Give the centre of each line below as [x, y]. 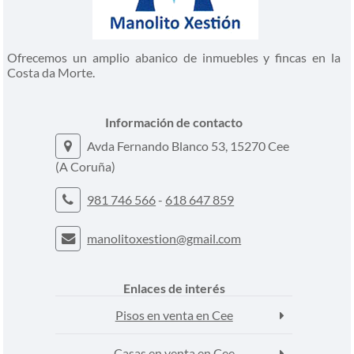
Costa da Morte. [51, 72]
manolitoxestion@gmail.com [164, 238]
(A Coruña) [86, 166]
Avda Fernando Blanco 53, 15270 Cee [187, 145]
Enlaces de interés [174, 288]
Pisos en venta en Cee [174, 314]
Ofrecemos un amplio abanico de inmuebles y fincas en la [174, 57]
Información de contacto [174, 122]
